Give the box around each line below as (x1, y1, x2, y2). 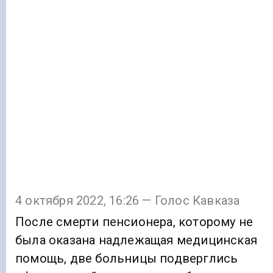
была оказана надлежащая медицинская (15, 233, 257, 248)
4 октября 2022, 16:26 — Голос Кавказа (15, 193, 240, 208)
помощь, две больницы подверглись (15, 251, 238, 266)
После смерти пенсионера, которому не (15, 214, 253, 230)
